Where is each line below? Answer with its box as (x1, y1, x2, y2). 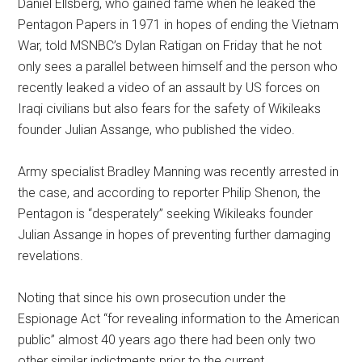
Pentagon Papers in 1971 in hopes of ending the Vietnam (18, 17, 339, 32)
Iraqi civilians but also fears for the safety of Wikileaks (18, 101, 322, 116)
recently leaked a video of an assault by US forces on (18, 80, 321, 95)
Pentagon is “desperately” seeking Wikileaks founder (18, 206, 314, 221)
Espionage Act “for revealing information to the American (18, 311, 340, 326)
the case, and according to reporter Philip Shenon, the (18, 185, 322, 200)
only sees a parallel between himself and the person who (18, 59, 339, 74)
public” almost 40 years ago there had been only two (18, 332, 317, 347)
